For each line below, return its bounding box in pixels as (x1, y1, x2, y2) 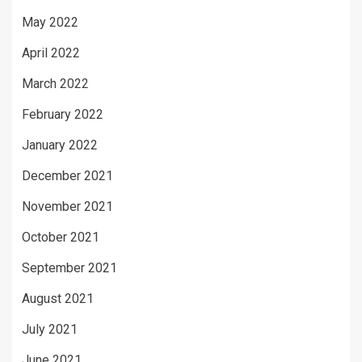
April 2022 (22, 45, 80, 61)
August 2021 (22, 291, 94, 307)
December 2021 (22, 168, 113, 184)
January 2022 (22, 137, 98, 154)
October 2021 (22, 229, 99, 246)
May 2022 (22, 15, 78, 31)
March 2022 (22, 76, 89, 92)
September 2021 (22, 260, 117, 276)
